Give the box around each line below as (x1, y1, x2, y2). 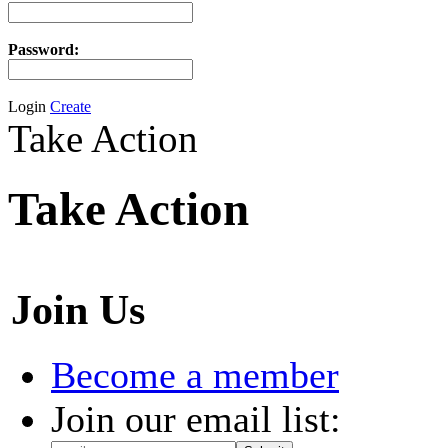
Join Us (11, 285, 145, 333)
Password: (8, 40, 79, 58)
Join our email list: (51, 398, 341, 441)
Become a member (51, 354, 339, 397)
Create (50, 97, 91, 115)
